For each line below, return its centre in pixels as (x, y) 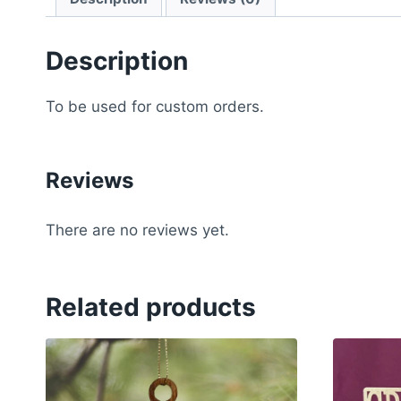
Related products (151, 307)
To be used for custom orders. (155, 106)
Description (117, 60)
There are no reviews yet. (137, 230)
